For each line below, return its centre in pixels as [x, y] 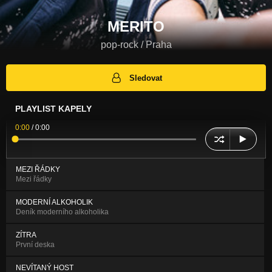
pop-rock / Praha [136, 44]
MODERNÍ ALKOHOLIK [54, 202]
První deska [35, 245]
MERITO [136, 26]
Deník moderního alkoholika [62, 212]
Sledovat [146, 78]
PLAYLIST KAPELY [53, 109]
